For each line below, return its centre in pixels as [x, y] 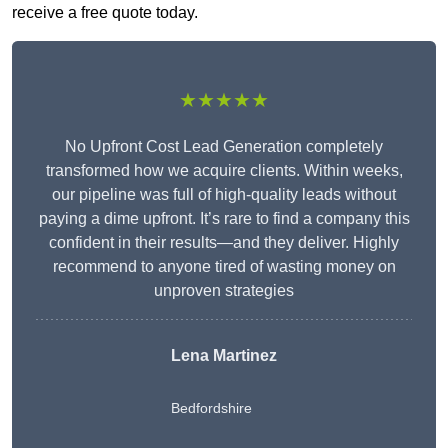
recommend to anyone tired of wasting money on [224, 267]
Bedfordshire [211, 408]
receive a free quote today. [105, 13]
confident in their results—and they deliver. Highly [224, 243]
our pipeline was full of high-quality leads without [224, 195]
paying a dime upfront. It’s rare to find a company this [224, 219]
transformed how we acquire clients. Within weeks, [224, 171]
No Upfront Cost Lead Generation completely [224, 147]
